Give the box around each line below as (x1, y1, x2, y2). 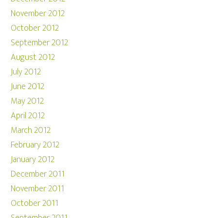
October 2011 (11, 196, 59, 211)
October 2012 (11, 21, 59, 36)
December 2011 (11, 167, 65, 182)
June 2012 (11, 79, 45, 94)
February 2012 (11, 138, 60, 152)
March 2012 (11, 123, 51, 138)
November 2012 (11, 6, 65, 21)
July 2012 (11, 65, 41, 79)
